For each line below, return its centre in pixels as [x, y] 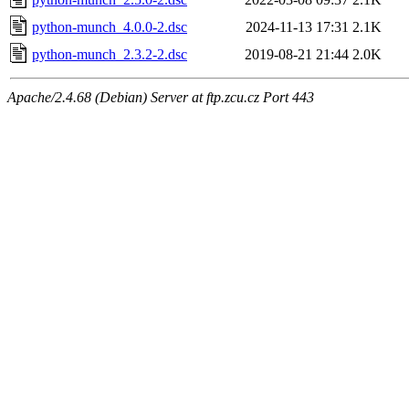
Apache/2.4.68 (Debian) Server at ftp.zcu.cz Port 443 [161, 97]
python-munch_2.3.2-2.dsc [110, 54]
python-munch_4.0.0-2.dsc [110, 26]
